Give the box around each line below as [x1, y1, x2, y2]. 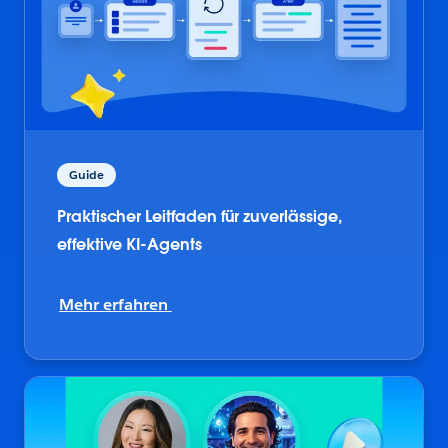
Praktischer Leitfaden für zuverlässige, [57, 206, 342, 228]
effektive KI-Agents [57, 234, 202, 256]
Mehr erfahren [59, 294, 172, 316]
